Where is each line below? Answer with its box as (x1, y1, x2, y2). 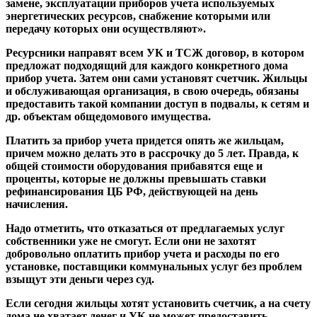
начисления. (6, 198, 68, 211)
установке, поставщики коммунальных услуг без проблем (6, 260, 302, 273)
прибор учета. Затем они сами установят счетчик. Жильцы (6, 72, 308, 85)
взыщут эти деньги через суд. (6, 273, 154, 286)
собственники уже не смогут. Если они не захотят (6, 235, 256, 248)
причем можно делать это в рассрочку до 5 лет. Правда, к (6, 147, 299, 160)
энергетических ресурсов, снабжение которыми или (6, 10, 270, 23)
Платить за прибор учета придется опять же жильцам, (6, 134, 284, 147)
